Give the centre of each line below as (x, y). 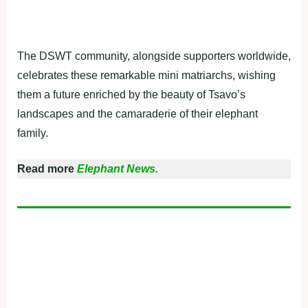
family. (33, 133)
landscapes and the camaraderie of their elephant (137, 114)
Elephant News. (118, 169)
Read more (47, 169)
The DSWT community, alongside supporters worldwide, (154, 56)
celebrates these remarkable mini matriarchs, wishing (146, 76)
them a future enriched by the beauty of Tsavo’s (131, 95)
